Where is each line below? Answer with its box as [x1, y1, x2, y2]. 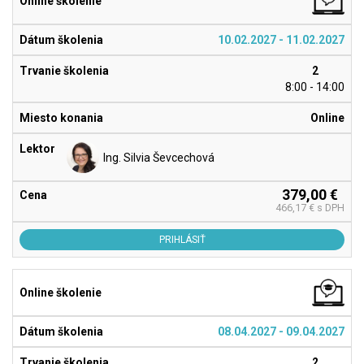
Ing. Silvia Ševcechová [103, 150, 214, 164]
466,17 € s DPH [275, 201, 344, 214]
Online [310, 111, 344, 124]
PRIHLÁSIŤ [158, 234, 206, 246]
